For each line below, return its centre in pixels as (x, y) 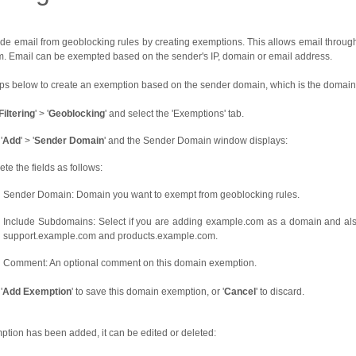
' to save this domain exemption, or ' (148, 292)
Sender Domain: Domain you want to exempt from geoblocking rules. (151, 195)
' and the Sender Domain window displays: (196, 141)
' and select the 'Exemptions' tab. (174, 114)
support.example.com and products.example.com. (110, 236)
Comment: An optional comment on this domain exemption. (130, 263)
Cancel (240, 292)
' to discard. (280, 292)
